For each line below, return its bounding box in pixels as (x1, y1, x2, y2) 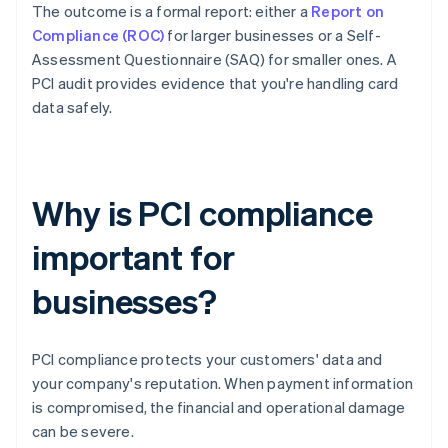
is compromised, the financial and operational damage (32, 397, 406, 418)
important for (32, 235, 235, 279)
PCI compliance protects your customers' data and (32, 349, 383, 370)
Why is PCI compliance (32, 191, 373, 235)
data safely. (32, 97, 113, 118)
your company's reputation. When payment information (32, 373, 414, 394)
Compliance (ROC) (32, 25, 165, 46)
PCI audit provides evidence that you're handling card (32, 73, 399, 94)
